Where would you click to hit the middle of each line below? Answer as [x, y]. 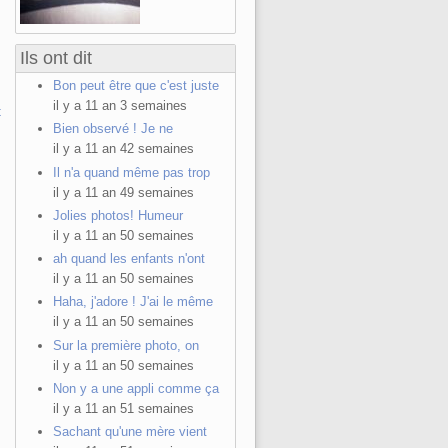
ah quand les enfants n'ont [128, 258]
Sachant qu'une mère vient [129, 431]
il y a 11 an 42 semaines [123, 149]
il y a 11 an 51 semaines [123, 408]
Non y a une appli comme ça [135, 388]
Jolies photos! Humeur [117, 215]
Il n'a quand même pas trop [131, 172]
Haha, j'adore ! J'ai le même [132, 302]
